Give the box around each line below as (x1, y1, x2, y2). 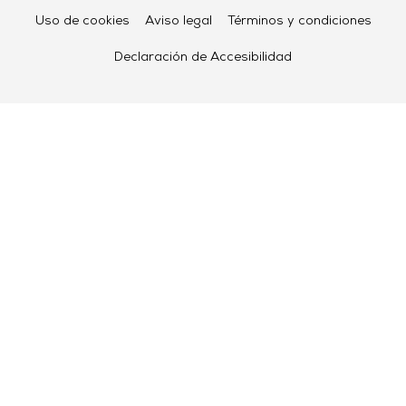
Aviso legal (144, 14, 212, 28)
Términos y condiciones (227, 14, 372, 28)
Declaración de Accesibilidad (114, 51, 292, 64)
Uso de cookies (34, 14, 130, 28)
